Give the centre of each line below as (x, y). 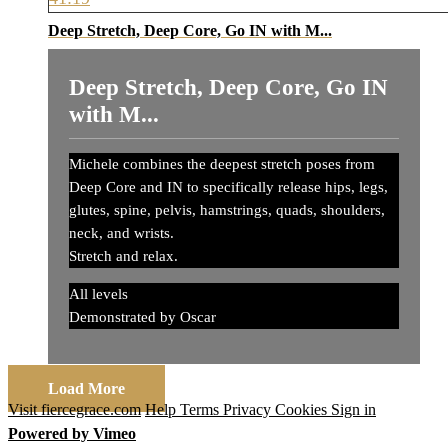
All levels (98, 293)
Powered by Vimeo (72, 434)
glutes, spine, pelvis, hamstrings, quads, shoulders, (227, 210)
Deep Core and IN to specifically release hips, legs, (228, 187)
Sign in (353, 410)
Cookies (303, 410)
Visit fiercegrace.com (74, 410)
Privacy (249, 410)
